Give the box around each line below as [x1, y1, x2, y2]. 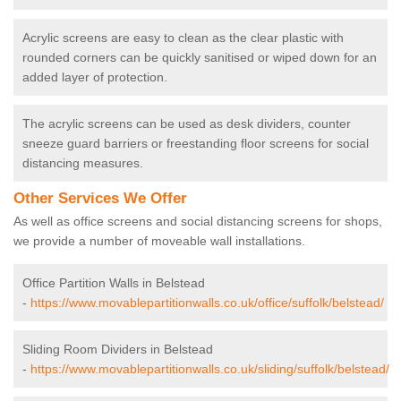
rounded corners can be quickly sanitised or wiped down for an [22, 50, 377, 65]
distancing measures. [22, 156, 143, 171]
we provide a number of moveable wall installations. [13, 234, 309, 249]
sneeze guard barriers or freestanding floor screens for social [22, 136, 369, 151]
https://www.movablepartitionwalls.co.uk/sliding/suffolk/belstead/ [30, 362, 389, 377]
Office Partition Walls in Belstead [22, 276, 205, 291]
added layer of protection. [22, 70, 167, 85]
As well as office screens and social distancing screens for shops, [13, 214, 382, 229]
